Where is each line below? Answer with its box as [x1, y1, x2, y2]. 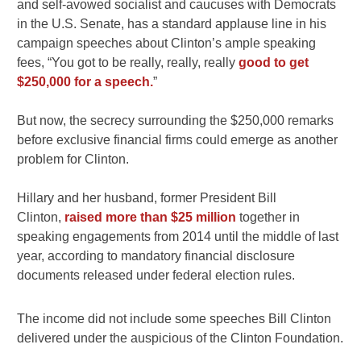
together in [236, 210, 301, 225]
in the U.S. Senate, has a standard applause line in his [17, 17, 327, 31]
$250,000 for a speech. [17, 75, 154, 89]
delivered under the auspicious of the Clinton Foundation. [17, 331, 344, 346]
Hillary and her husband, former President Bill [17, 191, 277, 205]
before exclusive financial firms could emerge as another [17, 133, 338, 147]
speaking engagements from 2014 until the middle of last [17, 230, 339, 244]
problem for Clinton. [17, 152, 130, 167]
